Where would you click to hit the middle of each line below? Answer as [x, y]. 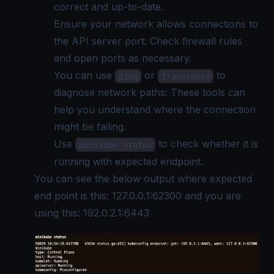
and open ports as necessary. [123, 58]
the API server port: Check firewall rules [148, 41]
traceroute [186, 76]
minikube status [115, 145]
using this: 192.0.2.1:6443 [92, 213]
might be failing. [90, 127]
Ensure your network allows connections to [156, 24]
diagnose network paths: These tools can [150, 93]
